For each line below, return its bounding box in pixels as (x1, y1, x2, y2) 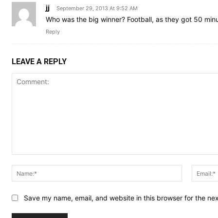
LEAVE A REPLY (12, 57, 67, 67)
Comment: (11, 155, 44, 164)
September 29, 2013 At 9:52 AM (56, 5, 138, 12)
